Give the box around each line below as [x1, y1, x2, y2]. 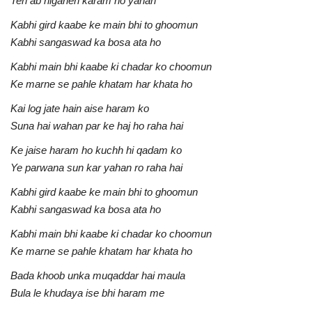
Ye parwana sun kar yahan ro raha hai [10, 161, 182, 173]
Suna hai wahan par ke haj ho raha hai [10, 119, 183, 132]
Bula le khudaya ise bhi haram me [10, 286, 164, 299]
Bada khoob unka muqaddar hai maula [10, 269, 185, 281]
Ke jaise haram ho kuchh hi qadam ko [10, 143, 182, 156]
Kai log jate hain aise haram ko [10, 102, 149, 114]
